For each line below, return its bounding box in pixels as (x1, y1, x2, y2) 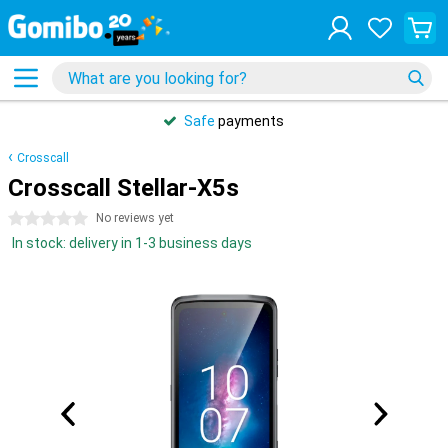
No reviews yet (96, 211, 174, 225)
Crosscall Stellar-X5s (8, 174, 239, 202)
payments (215, 113, 284, 129)
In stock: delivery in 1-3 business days (12, 235, 252, 251)
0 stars (8, 211, 54, 227)
